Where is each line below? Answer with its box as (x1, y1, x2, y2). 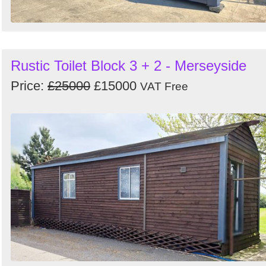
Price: (11, 78, 47, 93)
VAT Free (140, 80, 188, 93)
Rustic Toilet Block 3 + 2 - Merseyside (11, 57, 246, 74)
